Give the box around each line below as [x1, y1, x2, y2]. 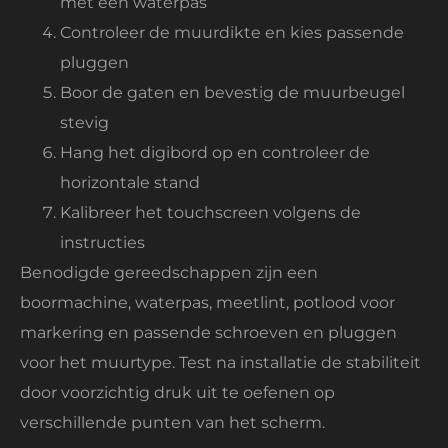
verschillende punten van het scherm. [20, 412, 325, 432]
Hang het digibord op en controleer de [60, 142, 370, 162]
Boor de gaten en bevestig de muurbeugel [60, 82, 405, 102]
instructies [60, 232, 145, 252]
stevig [60, 112, 109, 132]
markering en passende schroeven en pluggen [20, 322, 397, 342]
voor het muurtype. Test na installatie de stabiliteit [20, 352, 421, 372]
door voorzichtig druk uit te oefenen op [20, 382, 335, 402]
